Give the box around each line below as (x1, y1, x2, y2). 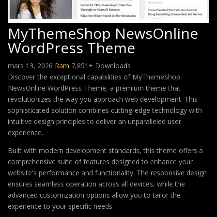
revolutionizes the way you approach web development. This (8, 94, 198, 104)
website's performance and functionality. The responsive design (8, 168, 207, 177)
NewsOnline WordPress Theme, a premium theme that (8, 83, 181, 93)
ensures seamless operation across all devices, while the (8, 179, 185, 188)
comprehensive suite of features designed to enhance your (8, 157, 193, 166)
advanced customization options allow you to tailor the (8, 190, 181, 200)
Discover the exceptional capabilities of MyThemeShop (8, 72, 180, 81)
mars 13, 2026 (8, 61, 55, 70)
